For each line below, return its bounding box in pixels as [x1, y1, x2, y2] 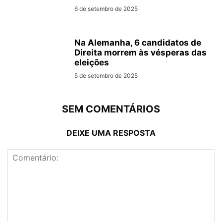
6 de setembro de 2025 [74, 4, 138, 12]
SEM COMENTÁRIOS [62, 103, 160, 115]
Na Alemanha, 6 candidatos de [74, 37, 201, 48]
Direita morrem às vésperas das [74, 47, 207, 57]
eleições [74, 57, 109, 67]
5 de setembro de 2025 [74, 71, 138, 79]
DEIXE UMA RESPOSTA [66, 127, 156, 138]
